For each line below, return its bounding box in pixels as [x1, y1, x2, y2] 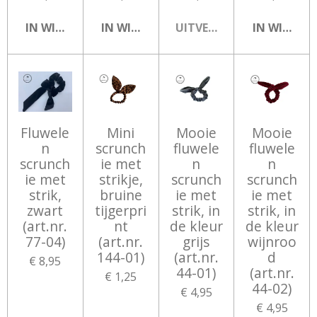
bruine [99, 185, 142, 205]
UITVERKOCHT [175, 20, 255, 35]
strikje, [98, 170, 143, 190]
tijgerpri [95, 201, 147, 221]
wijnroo [247, 232, 296, 252]
